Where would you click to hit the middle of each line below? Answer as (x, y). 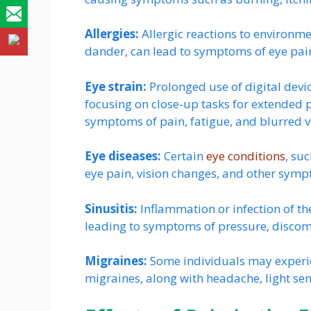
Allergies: (113, 34)
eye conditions (246, 156)
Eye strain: (116, 86)
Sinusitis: (112, 208)
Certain (184, 156)
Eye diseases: (123, 156)
